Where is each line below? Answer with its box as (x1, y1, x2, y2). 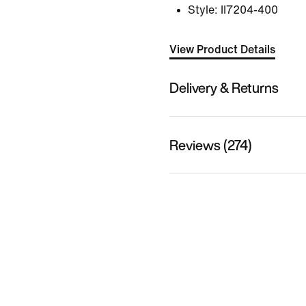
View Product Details (169, 44, 275, 55)
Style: (188, 4, 218, 16)
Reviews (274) (169, 135, 252, 155)
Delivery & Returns (169, 77, 279, 98)
